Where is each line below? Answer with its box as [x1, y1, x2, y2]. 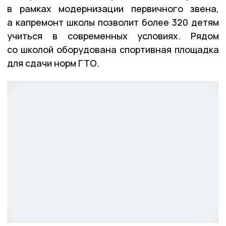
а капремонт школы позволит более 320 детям [7, 16, 219, 29]
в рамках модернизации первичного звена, [7, 3, 219, 15]
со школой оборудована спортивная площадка [7, 43, 219, 56]
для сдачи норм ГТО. [7, 57, 99, 70]
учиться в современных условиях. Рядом [7, 30, 219, 42]
